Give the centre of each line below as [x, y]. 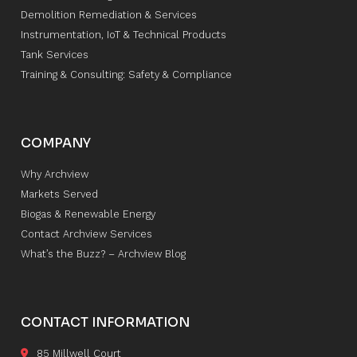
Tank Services [54, 55]
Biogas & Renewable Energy [88, 214]
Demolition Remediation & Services [108, 15]
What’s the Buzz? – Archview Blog [103, 254]
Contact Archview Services [86, 234]
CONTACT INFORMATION [105, 323]
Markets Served [59, 194]
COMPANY [55, 143]
